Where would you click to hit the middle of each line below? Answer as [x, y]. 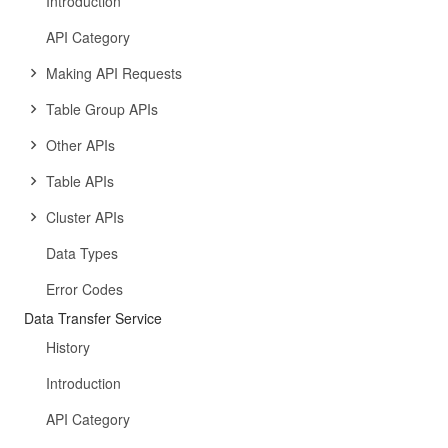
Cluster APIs [85, 217]
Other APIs [80, 145]
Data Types [82, 253]
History [68, 347]
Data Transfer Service [93, 318]
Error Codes [84, 289]
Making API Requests [114, 73]
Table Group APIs [102, 109]
